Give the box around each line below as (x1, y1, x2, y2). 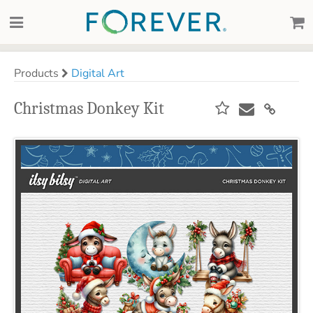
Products (14, 66, 61, 81)
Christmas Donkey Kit (14, 99, 164, 118)
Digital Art (71, 66, 124, 81)
